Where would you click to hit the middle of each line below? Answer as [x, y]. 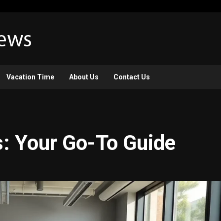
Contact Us [132, 77]
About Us [84, 77]
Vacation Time [30, 77]
